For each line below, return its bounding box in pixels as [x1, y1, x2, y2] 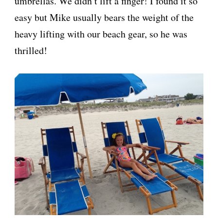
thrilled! [15, 44, 47, 57]
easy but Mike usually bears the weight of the [15, 11, 194, 24]
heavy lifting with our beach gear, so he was [15, 27, 187, 40]
